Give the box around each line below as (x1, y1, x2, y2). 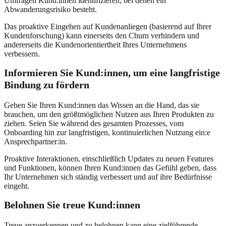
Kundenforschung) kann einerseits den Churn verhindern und (4, 31, 199, 40)
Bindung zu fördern (4, 79, 89, 90)
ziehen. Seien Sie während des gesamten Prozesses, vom (4, 119, 184, 128)
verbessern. (4, 49, 40, 58)
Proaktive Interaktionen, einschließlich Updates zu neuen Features (4, 154, 213, 163)
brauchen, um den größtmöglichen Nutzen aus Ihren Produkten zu (4, 109, 214, 119)
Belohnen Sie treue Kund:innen (4, 199, 140, 210)
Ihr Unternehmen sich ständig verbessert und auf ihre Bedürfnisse (4, 172, 212, 181)
